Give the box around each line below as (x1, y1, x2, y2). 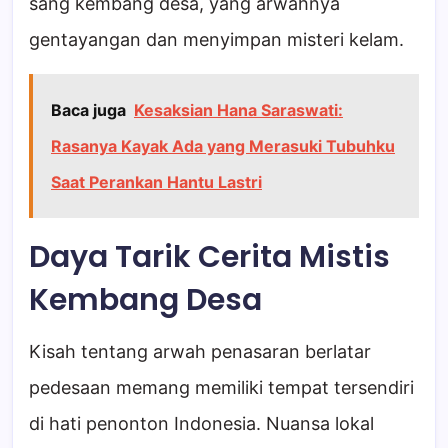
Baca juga (51, 100, 126, 121)
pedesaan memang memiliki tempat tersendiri (29, 377, 414, 399)
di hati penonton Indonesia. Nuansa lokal (29, 413, 374, 435)
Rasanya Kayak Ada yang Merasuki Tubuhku (51, 136, 395, 157)
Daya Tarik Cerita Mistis (29, 236, 390, 279)
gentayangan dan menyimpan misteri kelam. (29, 29, 404, 51)
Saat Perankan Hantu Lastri (51, 172, 262, 193)
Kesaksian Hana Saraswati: (134, 100, 343, 121)
